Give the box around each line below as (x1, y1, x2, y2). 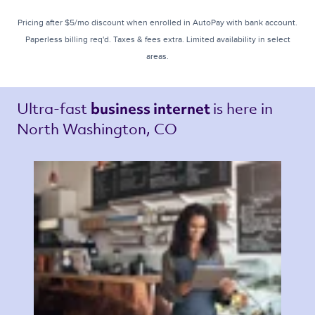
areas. (146, 51, 169, 62)
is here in (213, 98, 276, 119)
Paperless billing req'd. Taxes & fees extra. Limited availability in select (25, 34, 290, 45)
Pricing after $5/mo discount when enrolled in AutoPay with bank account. (18, 18, 297, 28)
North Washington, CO (17, 118, 181, 139)
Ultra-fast (17, 98, 91, 119)
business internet (91, 98, 213, 120)
